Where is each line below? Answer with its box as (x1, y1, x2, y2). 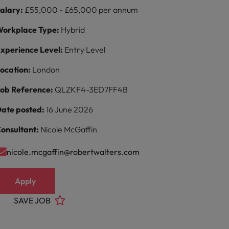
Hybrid (61, 25, 85, 35)
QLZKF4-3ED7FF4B (55, 84, 128, 95)
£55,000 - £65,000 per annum (25, 5, 139, 15)
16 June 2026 (46, 104, 94, 114)
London (32, 64, 60, 75)
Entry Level (64, 44, 106, 55)
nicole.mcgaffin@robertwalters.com (7, 146, 140, 157)
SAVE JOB (14, 195, 51, 205)
